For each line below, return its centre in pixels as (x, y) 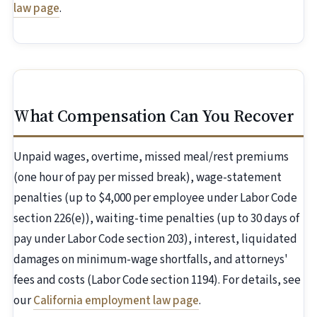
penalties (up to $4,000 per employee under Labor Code (155, 198)
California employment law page (116, 301)
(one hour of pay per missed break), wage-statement (148, 178)
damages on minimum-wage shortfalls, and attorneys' (151, 260)
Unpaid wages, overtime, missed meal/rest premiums (151, 157)
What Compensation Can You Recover (154, 116)
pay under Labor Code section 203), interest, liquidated (155, 240)
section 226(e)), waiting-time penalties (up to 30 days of (156, 219)
